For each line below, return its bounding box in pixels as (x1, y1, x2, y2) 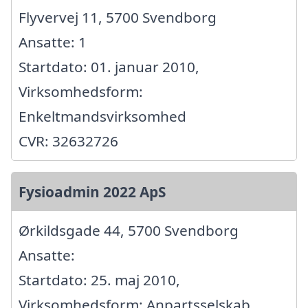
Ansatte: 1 (19, 32, 87, 52)
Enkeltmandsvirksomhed (19, 106, 186, 126)
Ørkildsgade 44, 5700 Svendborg (19, 220, 239, 240)
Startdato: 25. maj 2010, (19, 269, 180, 289)
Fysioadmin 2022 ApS (19, 181, 166, 201)
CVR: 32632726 (19, 131, 118, 151)
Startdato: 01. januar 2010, (19, 56, 199, 76)
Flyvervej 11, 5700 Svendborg (19, 7, 217, 27)
